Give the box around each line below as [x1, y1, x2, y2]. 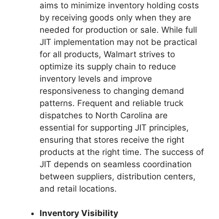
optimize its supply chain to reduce [40, 61, 176, 71]
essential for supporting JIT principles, [40, 122, 189, 132]
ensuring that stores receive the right [40, 134, 184, 145]
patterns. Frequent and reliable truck [40, 98, 183, 108]
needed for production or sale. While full [40, 24, 197, 35]
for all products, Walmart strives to [40, 49, 175, 59]
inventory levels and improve [40, 73, 152, 84]
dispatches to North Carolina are [40, 110, 168, 120]
